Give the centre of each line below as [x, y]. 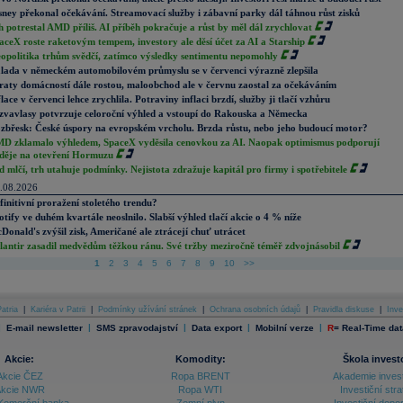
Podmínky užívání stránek [148, 309]
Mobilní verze [284, 327]
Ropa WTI [200, 390]
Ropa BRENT [200, 376]
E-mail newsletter [44, 327]
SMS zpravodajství [137, 327]
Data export [216, 327]
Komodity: [200, 359]
